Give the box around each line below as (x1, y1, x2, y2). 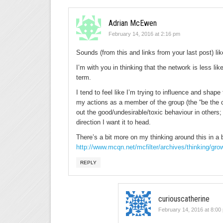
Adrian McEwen (109, 18, 157, 28)
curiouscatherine (158, 194, 210, 204)
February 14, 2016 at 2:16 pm (109, 31, 180, 37)
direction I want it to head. (76, 118, 151, 126)
